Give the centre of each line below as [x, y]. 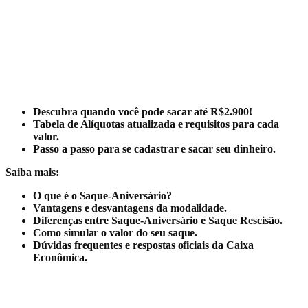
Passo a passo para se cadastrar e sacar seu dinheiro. [154, 148]
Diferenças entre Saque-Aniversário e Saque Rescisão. [158, 220]
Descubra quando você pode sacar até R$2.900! [143, 111]
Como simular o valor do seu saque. [115, 232]
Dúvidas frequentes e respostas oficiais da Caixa [143, 245]
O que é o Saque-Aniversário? [102, 195]
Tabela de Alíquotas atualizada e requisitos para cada [156, 124]
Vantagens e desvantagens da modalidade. [130, 208]
